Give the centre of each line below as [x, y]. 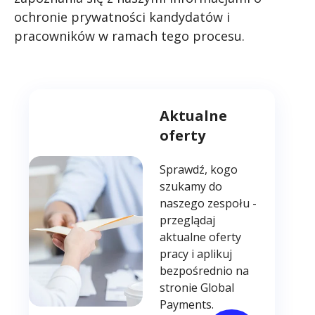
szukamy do [191, 187]
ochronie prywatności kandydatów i [122, 17]
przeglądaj [188, 220]
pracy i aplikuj [196, 254]
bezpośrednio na [205, 271]
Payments [186, 305]
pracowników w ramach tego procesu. [129, 36]
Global [218, 288]
